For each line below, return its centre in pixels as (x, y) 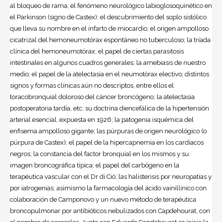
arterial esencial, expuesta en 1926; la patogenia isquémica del (102, 119)
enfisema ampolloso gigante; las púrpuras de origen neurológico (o (108, 131)
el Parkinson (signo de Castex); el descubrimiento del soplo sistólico (108, 17)
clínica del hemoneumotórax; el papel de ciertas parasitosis (97, 51)
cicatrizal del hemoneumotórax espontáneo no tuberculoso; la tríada (110, 40)
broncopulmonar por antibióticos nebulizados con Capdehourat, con (110, 211)
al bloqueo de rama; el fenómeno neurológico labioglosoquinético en (111, 5)
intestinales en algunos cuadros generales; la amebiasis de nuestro (108, 62)
